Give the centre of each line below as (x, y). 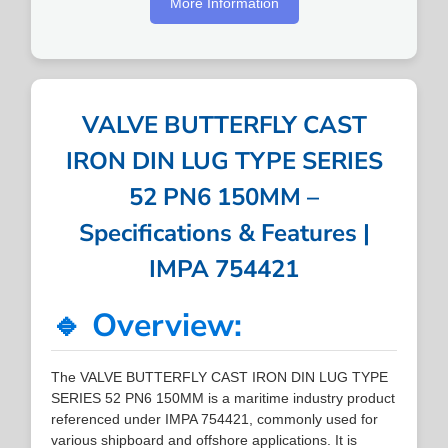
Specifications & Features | (224, 232)
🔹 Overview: (147, 325)
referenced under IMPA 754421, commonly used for (215, 418)
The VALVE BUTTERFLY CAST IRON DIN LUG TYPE (220, 376)
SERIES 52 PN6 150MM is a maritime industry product (223, 397)
